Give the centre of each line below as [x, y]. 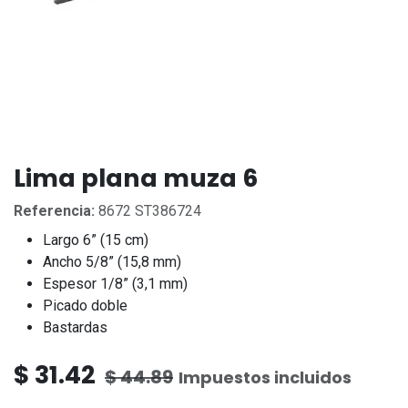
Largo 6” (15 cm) [96, 240]
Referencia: [54, 210]
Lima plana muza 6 [136, 178]
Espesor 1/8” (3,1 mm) [115, 283]
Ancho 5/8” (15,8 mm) [114, 261]
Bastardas [75, 327]
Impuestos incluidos [265, 377]
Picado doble [85, 305]
